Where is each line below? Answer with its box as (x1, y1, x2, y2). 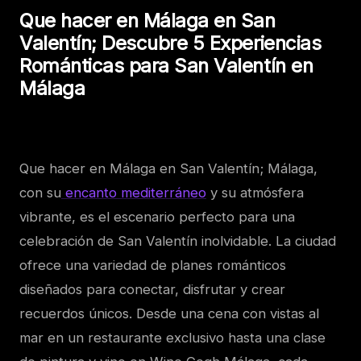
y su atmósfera (206, 185, 304, 201)
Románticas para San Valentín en (19, 54, 313, 77)
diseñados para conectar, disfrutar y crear (19, 281, 285, 297)
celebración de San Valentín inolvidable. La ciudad (19, 233, 336, 249)
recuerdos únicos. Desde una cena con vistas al (19, 305, 319, 322)
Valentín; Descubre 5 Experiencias (19, 31, 322, 55)
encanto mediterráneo (61, 185, 206, 201)
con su (19, 185, 61, 201)
